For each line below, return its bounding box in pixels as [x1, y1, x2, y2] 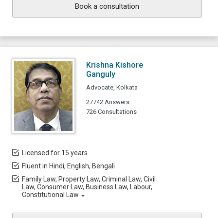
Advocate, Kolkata [86, 84, 138, 91]
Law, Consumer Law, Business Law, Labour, [22, 183, 152, 191]
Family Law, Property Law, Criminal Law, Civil [22, 175, 156, 183]
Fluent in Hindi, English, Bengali [22, 162, 115, 170]
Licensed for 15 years [22, 149, 88, 157]
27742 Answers [86, 98, 129, 106]
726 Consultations [86, 108, 137, 115]
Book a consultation [75, 2, 139, 11]
